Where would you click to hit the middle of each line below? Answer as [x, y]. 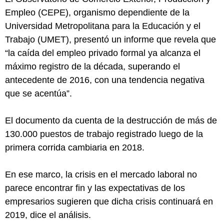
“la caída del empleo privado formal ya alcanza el [103, 53]
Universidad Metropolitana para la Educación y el [103, 26]
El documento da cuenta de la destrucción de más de [111, 120]
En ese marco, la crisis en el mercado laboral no [101, 174]
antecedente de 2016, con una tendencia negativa [105, 80]
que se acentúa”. [38, 93]
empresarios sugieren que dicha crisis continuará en [109, 201]
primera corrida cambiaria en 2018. [75, 147]
